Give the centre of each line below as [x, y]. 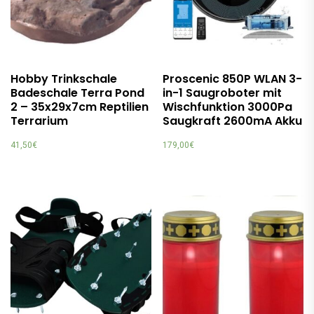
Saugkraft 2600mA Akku [233, 121]
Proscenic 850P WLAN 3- [233, 78]
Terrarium [39, 121]
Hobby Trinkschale [64, 78]
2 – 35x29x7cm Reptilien [80, 107]
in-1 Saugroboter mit [223, 93]
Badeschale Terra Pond [77, 93]
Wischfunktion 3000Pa [228, 107]
